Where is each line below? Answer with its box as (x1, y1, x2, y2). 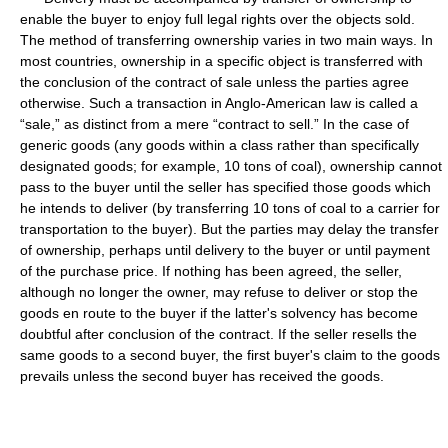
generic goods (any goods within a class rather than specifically (20, 137, 419, 153)
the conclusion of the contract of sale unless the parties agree (20, 74, 409, 90)
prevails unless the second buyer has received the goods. (20, 368, 384, 384)
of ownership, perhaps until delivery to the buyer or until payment (20, 242, 430, 258)
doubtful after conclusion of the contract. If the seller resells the (20, 326, 417, 342)
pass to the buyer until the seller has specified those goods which (20, 179, 431, 195)
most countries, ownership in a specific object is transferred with (20, 53, 423, 69)
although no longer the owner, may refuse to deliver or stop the (20, 284, 418, 300)
